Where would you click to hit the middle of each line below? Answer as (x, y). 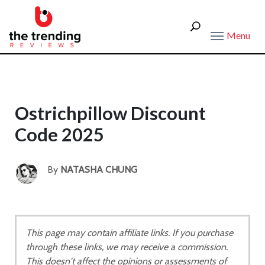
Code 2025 (59, 135)
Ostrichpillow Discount (110, 113)
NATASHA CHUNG (99, 169)
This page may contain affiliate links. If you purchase (130, 233)
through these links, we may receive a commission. (127, 247)
